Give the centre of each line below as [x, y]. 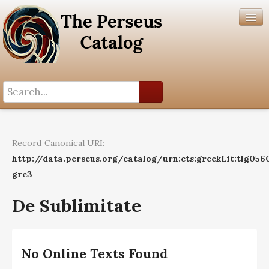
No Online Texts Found [95, 254]
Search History [35, 116]
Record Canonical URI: [58, 143]
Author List [27, 131]
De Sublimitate [77, 205]
